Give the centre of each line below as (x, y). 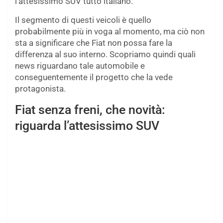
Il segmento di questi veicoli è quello (83, 20)
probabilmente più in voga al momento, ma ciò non (110, 32)
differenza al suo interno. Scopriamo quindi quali (105, 55)
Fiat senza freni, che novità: (90, 110)
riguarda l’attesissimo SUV (87, 126)
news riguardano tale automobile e (80, 66)
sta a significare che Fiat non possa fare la (94, 43)
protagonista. (40, 89)
